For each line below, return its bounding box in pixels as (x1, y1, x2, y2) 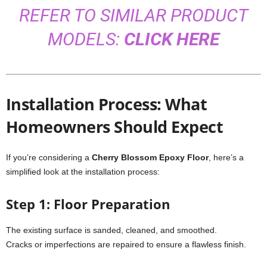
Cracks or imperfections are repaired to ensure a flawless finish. (6, 240, 246, 249)
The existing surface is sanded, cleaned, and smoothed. (6, 225, 217, 235)
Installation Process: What (6, 93, 207, 115)
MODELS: (48, 29, 124, 49)
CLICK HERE (124, 29, 219, 49)
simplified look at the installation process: (6, 167, 160, 176)
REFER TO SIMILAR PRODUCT (19, 5, 248, 26)
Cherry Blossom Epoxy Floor (92, 153, 209, 162)
